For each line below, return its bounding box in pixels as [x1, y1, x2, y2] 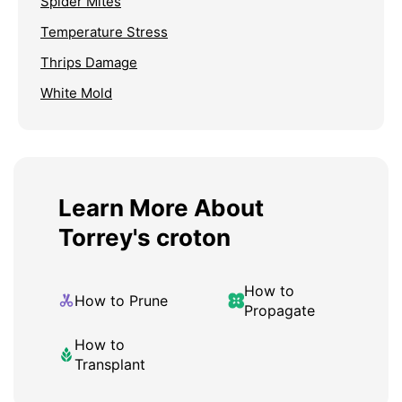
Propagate [244, 301, 315, 320]
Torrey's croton [58, 223, 231, 252]
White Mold [40, 84, 112, 102]
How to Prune [74, 292, 168, 310]
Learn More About [58, 194, 264, 223]
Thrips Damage [40, 54, 137, 72]
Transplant [74, 355, 145, 374]
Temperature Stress [40, 23, 168, 41]
